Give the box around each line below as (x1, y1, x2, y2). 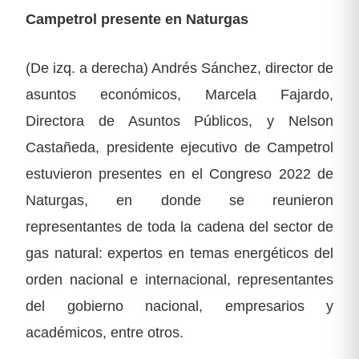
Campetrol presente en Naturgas (26, 10, 248, 27)
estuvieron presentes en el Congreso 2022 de (26, 164, 333, 182)
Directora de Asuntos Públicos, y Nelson (26, 111, 333, 129)
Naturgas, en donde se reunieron (26, 191, 333, 208)
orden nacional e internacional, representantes (26, 270, 333, 288)
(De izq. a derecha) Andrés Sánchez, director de (26, 58, 333, 76)
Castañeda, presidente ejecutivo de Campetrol (26, 138, 333, 155)
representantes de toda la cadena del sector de (26, 217, 333, 235)
